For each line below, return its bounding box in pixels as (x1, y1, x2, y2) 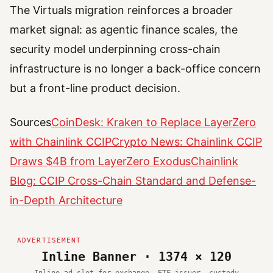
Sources (10, 115, 51, 129)
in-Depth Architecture (10, 193, 122, 207)
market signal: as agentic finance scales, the (10, 23, 238, 36)
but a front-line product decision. (10, 81, 180, 94)
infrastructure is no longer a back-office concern (10, 62, 261, 75)
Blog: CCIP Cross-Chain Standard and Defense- (10, 174, 256, 187)
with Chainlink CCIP (10, 135, 112, 148)
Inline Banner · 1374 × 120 (41, 249, 232, 264)
